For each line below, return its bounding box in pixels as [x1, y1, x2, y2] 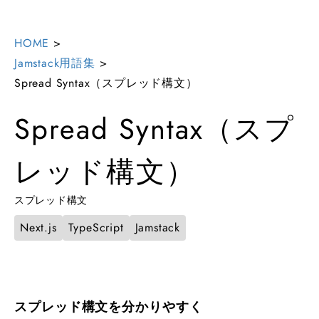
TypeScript [68, 219, 124, 236]
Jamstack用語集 [14, 55, 95, 71]
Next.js [20, 219, 57, 236]
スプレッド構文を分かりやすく [14, 298, 203, 316]
